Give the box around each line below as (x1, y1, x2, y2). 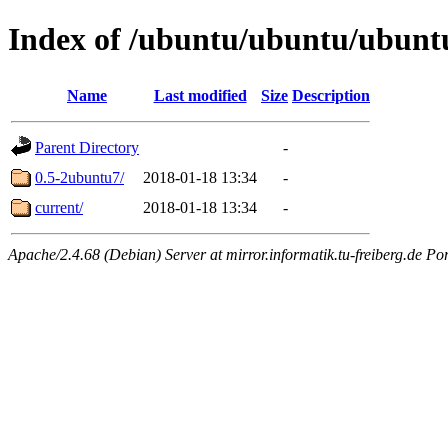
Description (292, 86, 370, 104)
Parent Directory (35, 138, 139, 156)
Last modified (153, 86, 247, 104)
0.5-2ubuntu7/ (35, 168, 124, 186)
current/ (35, 198, 83, 216)
